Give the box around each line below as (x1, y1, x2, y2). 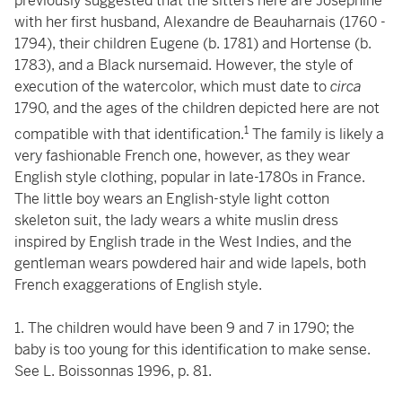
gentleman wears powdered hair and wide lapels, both (14, 254, 366, 274)
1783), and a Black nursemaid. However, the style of (14, 56, 353, 74)
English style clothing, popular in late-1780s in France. (14, 168, 365, 188)
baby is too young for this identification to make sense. (14, 340, 371, 360)
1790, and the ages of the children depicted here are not (14, 99, 380, 118)
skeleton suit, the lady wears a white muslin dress (14, 211, 338, 231)
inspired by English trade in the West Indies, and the (14, 232, 352, 252)
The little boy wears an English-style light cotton (14, 189, 329, 209)
